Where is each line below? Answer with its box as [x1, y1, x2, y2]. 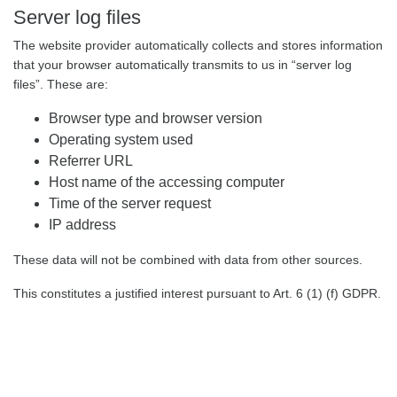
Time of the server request [49, 196, 214, 211]
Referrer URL [49, 153, 136, 168]
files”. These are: [13, 77, 112, 91]
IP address [49, 217, 120, 232]
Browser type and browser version [49, 111, 266, 126]
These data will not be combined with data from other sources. [13, 253, 366, 267]
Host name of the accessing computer [49, 175, 288, 190]
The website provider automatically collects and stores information [13, 38, 383, 52]
